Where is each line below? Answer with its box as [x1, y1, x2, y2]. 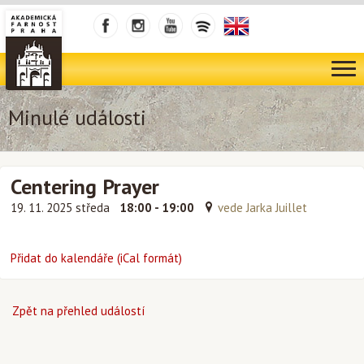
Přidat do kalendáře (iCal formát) [11, 250, 182, 266]
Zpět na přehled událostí [12, 303, 145, 318]
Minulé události [8, 104, 146, 131]
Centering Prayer [11, 173, 159, 200]
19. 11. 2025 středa [11, 200, 113, 215]
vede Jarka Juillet [218, 200, 307, 215]
